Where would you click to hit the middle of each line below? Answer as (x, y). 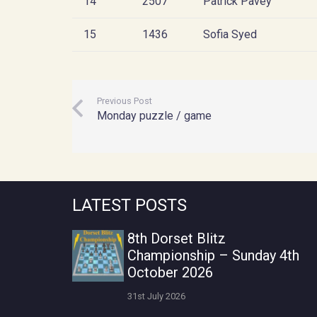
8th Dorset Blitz (176, 239)
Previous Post (125, 100)
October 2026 (170, 273)
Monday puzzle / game (155, 115)
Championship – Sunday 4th (213, 256)
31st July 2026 (156, 296)
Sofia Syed (230, 34)
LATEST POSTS (129, 206)
